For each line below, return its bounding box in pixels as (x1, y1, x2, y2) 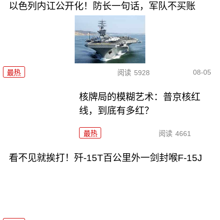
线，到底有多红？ (79, 106, 154, 116)
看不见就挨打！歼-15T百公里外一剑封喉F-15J (8, 152, 202, 163)
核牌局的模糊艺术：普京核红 (79, 92, 201, 103)
